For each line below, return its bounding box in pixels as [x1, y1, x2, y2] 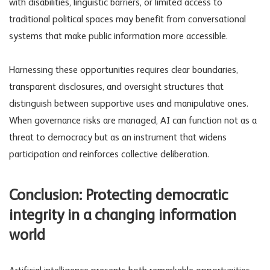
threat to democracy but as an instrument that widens [9, 133, 227, 143]
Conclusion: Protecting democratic [9, 188, 228, 204]
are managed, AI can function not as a [101, 116, 257, 126]
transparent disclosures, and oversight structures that [9, 82, 224, 92]
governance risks [34, 116, 101, 126]
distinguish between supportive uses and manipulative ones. [9, 99, 248, 109]
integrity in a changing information [9, 208, 236, 224]
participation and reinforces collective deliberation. [9, 149, 209, 160]
